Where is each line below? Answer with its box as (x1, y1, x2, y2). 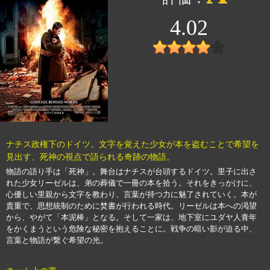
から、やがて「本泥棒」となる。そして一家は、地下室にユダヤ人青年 (6, 213, 257, 222)
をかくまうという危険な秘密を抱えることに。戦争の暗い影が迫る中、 (6, 224, 257, 233)
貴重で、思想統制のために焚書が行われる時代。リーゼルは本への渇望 (6, 201, 257, 210)
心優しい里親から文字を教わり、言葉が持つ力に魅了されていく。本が (6, 190, 257, 199)
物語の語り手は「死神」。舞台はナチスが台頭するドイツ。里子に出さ (6, 167, 257, 176)
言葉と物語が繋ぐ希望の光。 (6, 236, 108, 245)
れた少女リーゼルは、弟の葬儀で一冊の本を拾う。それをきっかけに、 (6, 178, 257, 187)
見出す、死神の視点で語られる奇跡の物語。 (6, 152, 175, 162)
